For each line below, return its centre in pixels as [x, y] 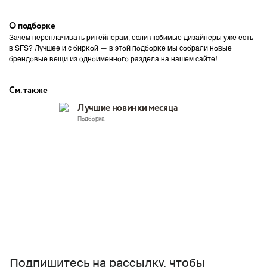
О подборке [32, 26]
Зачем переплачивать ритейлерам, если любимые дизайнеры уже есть [131, 37]
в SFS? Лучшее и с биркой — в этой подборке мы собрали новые [120, 48]
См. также [28, 91]
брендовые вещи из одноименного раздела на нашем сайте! [113, 58]
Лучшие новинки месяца [128, 108]
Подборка [91, 119]
